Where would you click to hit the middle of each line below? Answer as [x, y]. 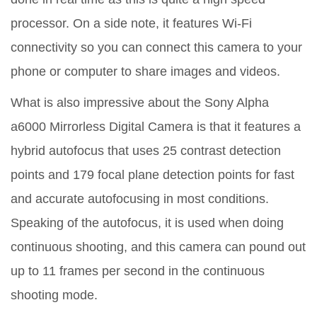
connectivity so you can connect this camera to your [156, 48]
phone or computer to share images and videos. [145, 72]
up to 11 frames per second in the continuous [138, 271]
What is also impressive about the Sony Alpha [140, 103]
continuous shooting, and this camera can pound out [158, 247]
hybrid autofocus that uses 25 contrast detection [146, 151]
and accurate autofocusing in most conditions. [140, 199]
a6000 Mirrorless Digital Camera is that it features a [156, 127]
